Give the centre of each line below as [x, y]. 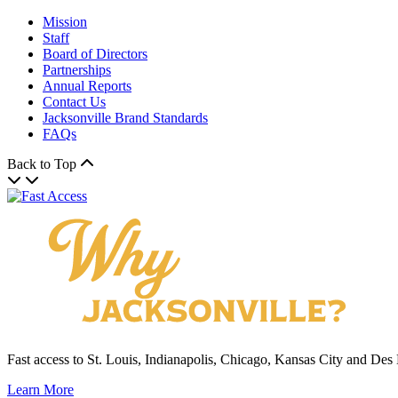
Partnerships [77, 70]
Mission [65, 22]
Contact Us [74, 102]
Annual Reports [87, 86]
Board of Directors [95, 54]
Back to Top [44, 164]
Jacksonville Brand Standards [125, 118]
